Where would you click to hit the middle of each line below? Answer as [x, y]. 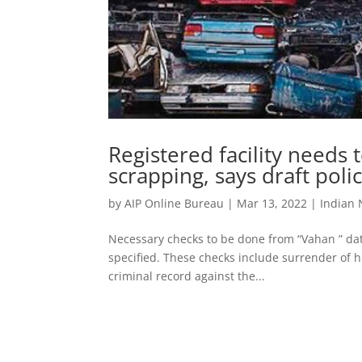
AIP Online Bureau [175, 204]
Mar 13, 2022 [272, 204]
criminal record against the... [187, 276]
